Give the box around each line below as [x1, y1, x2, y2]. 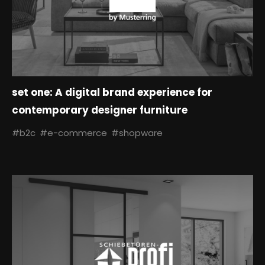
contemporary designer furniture [12, 103, 188, 118]
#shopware [111, 127, 163, 140]
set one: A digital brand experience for [12, 85, 212, 100]
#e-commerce [40, 127, 107, 140]
